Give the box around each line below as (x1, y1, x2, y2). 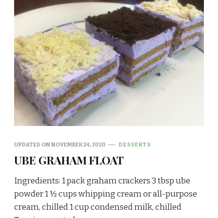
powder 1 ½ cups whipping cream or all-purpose (14, 188, 197, 199)
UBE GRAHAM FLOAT (14, 152, 124, 167)
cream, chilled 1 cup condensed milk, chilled (14, 201, 182, 212)
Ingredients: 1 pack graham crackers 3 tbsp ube (14, 175, 190, 186)
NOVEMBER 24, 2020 (51, 141, 106, 148)
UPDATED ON (14, 141, 51, 148)
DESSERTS (119, 141, 151, 148)
